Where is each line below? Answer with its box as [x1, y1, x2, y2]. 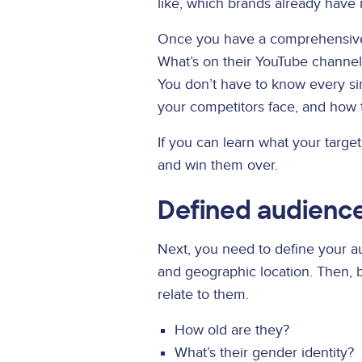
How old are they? [174, 321, 289, 339]
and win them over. [158, 156, 282, 174]
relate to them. [158, 285, 249, 303]
